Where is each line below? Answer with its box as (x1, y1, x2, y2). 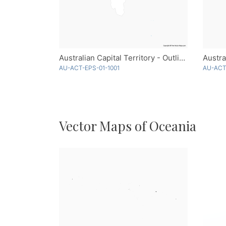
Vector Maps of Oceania (59, 117, 196, 135)
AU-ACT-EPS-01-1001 (59, 64, 120, 72)
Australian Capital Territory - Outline (179, 52, 185, 63)
